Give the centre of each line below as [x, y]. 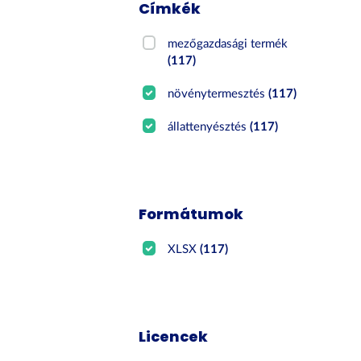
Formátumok [191, 214]
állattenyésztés [209, 127]
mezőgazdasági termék [228, 44]
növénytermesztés [218, 94]
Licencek [173, 336]
